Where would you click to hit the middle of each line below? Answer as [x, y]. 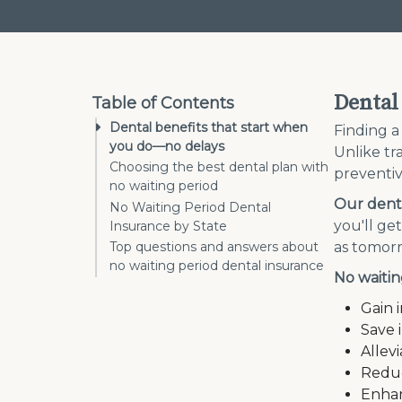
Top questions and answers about [214, 247]
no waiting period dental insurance [216, 266]
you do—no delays [166, 146]
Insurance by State [168, 226]
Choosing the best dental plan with [218, 167]
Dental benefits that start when [208, 127]
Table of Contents [163, 104]
